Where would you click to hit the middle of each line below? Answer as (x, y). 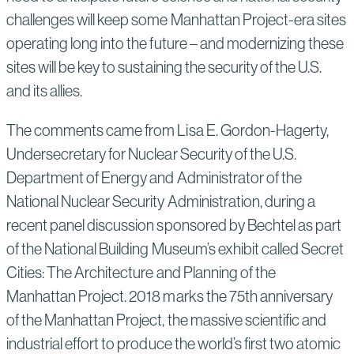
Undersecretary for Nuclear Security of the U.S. (151, 154)
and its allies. (45, 90)
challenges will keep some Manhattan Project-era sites (177, 19)
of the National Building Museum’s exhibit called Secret (175, 249)
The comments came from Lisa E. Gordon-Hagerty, (168, 130)
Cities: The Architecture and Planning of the (141, 272)
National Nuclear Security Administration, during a (161, 201)
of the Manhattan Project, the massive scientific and (167, 320)
